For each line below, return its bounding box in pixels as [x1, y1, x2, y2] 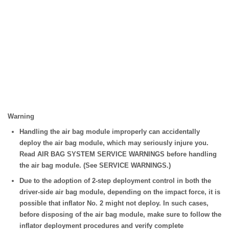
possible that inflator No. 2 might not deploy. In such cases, [19, 199, 209, 207]
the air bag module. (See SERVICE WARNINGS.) [19, 161, 171, 169]
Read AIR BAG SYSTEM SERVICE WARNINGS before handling [19, 150, 217, 158]
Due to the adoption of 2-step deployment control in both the [19, 176, 211, 185]
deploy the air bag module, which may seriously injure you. [19, 139, 209, 147]
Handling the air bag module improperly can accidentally [19, 127, 200, 135]
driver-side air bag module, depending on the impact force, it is [19, 188, 220, 196]
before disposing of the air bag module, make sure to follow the [19, 210, 221, 218]
